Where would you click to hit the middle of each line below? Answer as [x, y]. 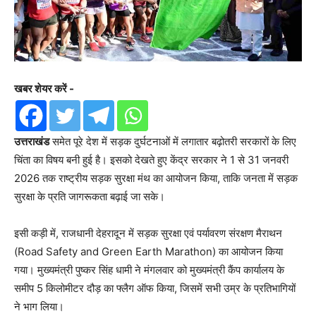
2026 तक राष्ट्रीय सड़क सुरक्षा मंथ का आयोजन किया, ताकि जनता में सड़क [156, 178]
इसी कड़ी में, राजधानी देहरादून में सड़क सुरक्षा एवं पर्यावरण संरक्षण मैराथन [148, 233]
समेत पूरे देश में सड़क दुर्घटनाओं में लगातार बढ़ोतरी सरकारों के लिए [173, 141]
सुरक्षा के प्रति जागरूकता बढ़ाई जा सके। [90, 196]
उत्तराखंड [32, 141]
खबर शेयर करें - [44, 88]
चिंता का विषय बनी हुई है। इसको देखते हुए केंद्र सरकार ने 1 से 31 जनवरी [151, 159]
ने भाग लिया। [39, 306]
